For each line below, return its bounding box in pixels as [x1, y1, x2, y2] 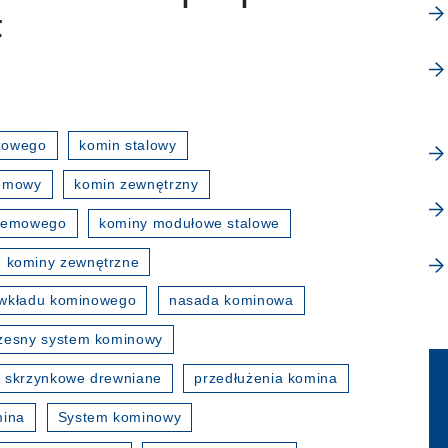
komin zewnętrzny [74, 175, 199, 192]
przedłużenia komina [194, 370, 338, 387]
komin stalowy [79, 136, 177, 153]
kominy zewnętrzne [6, 253, 140, 270]
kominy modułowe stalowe [99, 214, 280, 231]
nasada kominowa [168, 292, 294, 309]
